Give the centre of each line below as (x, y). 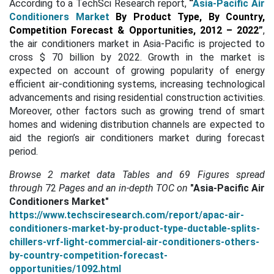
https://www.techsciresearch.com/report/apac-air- (127, 215)
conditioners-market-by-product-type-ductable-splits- (135, 228)
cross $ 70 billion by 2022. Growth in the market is (137, 57)
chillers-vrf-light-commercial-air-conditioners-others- (134, 242)
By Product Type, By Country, (190, 17)
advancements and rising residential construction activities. (137, 98)
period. (24, 151)
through (26, 188)
